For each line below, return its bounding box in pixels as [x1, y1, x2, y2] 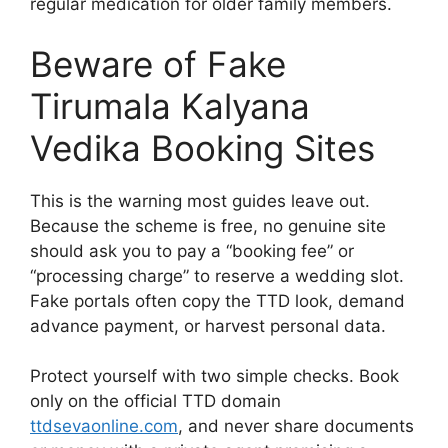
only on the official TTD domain [30, 391, 281, 412]
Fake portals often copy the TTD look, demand [30, 290, 405, 311]
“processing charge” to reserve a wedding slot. [30, 265, 404, 286]
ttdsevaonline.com [30, 416, 178, 437]
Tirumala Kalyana [30, 84, 310, 127]
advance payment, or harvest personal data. [30, 315, 386, 336]
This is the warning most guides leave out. [30, 190, 370, 211]
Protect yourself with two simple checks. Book [30, 366, 399, 387]
